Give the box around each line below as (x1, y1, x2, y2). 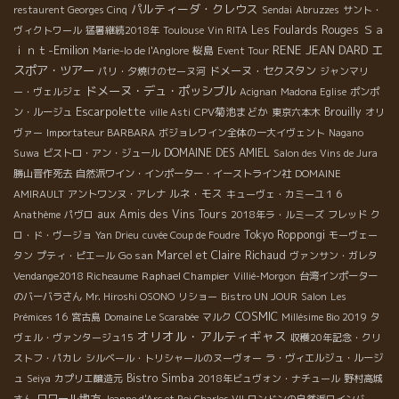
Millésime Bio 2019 (281, 310, 367, 325)
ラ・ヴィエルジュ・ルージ (265, 351, 383, 366)
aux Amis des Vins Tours (97, 207, 227, 223)
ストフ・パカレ (13, 351, 82, 366)
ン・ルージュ (13, 105, 72, 120)
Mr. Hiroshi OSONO (85, 289, 175, 305)
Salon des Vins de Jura (273, 146, 378, 161)
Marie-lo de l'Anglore (93, 44, 189, 59)
